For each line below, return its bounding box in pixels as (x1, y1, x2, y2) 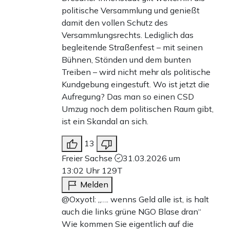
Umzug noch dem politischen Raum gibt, (62, 104, 214, 114)
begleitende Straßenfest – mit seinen (62, 42, 203, 53)
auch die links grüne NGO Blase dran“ (62, 206, 201, 217)
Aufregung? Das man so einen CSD (62, 91, 194, 102)
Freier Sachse (62, 153, 114, 164)
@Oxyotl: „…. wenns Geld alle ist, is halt (62, 194, 209, 205)
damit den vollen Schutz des (62, 17, 168, 28)
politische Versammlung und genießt (62, 5, 200, 16)
